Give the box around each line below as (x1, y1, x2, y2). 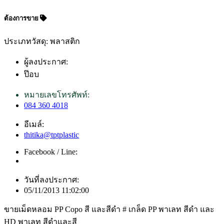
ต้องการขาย (4, 14, 40, 22)
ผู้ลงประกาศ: (24, 57, 68, 66)
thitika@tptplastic (24, 130, 79, 139)
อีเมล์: (24, 119, 44, 128)
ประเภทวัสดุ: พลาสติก (4, 36, 80, 45)
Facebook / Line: (24, 147, 77, 156)
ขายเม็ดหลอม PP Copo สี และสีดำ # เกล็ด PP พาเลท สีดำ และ (4, 204, 214, 213)
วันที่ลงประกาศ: (24, 175, 79, 184)
